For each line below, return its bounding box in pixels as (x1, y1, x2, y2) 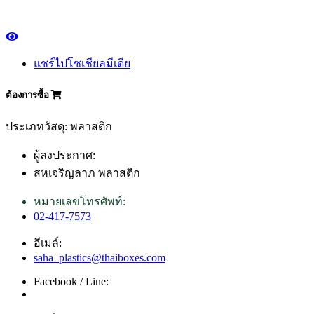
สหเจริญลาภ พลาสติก (34, 166, 140, 179)
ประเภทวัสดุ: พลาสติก (6, 120, 112, 132)
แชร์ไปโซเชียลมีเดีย (34, 57, 130, 69)
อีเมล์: (34, 236, 62, 249)
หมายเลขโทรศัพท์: (34, 195, 125, 207)
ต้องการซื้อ (6, 89, 51, 100)
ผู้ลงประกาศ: (34, 149, 95, 161)
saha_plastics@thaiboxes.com (34, 251, 165, 264)
